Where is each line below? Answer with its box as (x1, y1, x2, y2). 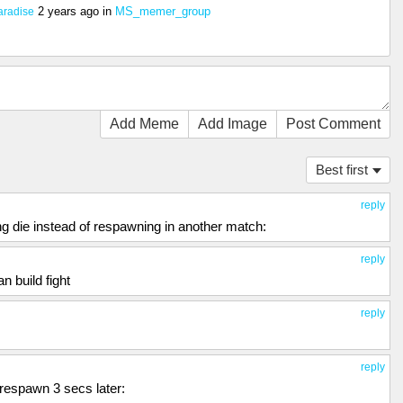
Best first (316, 162, 368, 177)
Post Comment (286, 116, 381, 131)
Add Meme (110, 116, 179, 131)
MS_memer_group (115, 4, 210, 18)
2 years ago (38, 4, 99, 18)
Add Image (198, 116, 267, 131)
